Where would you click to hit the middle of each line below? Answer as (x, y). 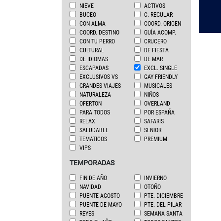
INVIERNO (155, 178)
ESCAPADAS (94, 68)
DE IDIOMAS (94, 59)
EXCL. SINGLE (160, 68)
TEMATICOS (93, 139)
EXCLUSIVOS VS (99, 77)
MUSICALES (158, 86)
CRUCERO (155, 41)
